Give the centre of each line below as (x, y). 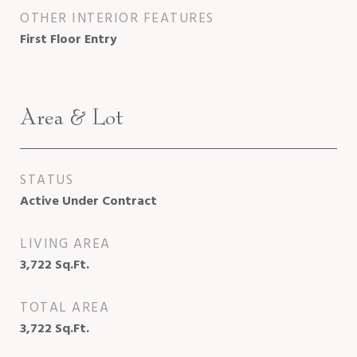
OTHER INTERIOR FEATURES (117, 18)
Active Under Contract (88, 201)
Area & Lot (71, 117)
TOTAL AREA (65, 308)
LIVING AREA (65, 244)
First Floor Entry (69, 39)
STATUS (47, 180)
